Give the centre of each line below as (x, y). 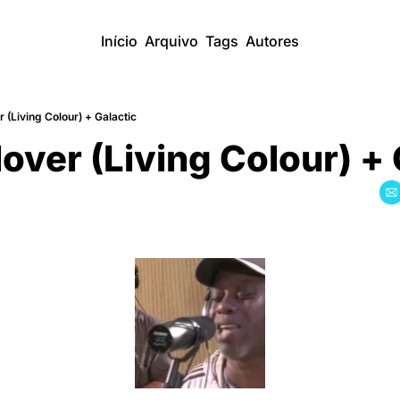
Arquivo (171, 41)
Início (119, 41)
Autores (272, 41)
